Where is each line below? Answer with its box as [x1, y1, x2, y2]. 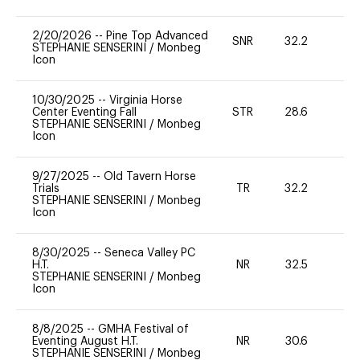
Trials [32, 182, 59, 194]
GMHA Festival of [98, 323, 189, 335]
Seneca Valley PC [104, 247, 195, 259]
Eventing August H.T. [32, 335, 138, 347]
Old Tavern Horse [104, 170, 196, 182]
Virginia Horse [109, 94, 182, 106]
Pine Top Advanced [106, 30, 208, 42]
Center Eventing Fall [32, 106, 137, 118]
